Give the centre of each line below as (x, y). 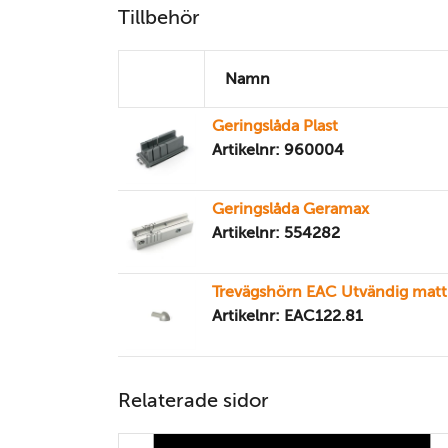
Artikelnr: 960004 (278, 149)
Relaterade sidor (193, 400)
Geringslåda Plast (275, 125)
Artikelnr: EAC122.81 (287, 315)
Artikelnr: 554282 (276, 232)
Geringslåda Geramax (290, 208)
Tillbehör (159, 17)
